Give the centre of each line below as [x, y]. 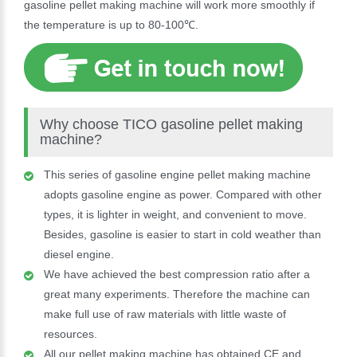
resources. [71, 333]
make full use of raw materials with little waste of [165, 314]
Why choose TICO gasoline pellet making [171, 124]
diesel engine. [79, 254]
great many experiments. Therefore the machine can [177, 294]
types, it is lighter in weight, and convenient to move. [175, 214]
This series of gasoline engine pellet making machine [177, 174]
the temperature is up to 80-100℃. [111, 24]
